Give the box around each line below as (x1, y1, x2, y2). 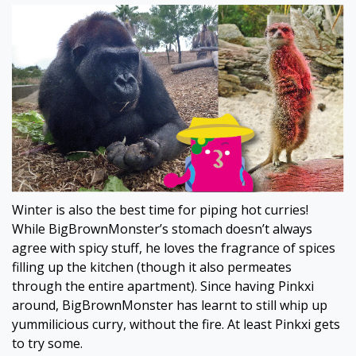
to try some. (12, 335, 83, 353)
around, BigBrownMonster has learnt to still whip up (12, 296, 327, 315)
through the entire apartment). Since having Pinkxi (12, 277, 314, 296)
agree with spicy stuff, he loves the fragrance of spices (12, 239, 335, 257)
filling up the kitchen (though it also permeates (12, 258, 292, 277)
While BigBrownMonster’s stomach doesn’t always (12, 220, 312, 238)
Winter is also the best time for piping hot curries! (12, 201, 308, 219)
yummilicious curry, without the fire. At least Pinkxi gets (12, 315, 340, 334)
